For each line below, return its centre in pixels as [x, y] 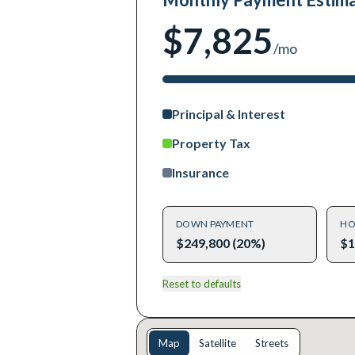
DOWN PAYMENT [215, 224]
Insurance [200, 172]
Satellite [218, 343]
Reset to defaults [202, 284]
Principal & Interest [229, 114]
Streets [272, 343]
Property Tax [211, 143]
